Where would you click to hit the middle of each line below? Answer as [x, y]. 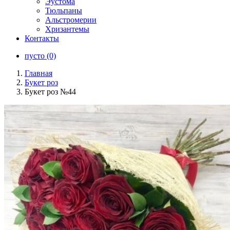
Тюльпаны [64, 11]
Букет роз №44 [50, 92]
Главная [39, 73]
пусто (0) [40, 56]
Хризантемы [67, 29]
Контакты [42, 38]
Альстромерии [71, 20]
